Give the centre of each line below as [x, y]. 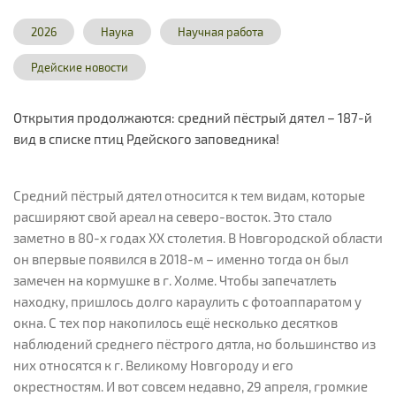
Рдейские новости [80, 67]
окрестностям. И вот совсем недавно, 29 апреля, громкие [190, 386]
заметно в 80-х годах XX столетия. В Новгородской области [198, 237]
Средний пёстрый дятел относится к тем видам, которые [189, 195]
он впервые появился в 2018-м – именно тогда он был [181, 259]
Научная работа [221, 32]
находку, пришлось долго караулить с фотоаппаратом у [187, 301]
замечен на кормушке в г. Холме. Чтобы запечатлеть [175, 280]
